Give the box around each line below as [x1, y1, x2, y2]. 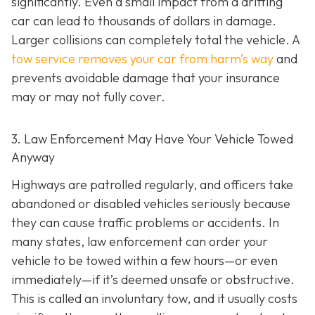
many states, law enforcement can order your [11, 233, 268, 250]
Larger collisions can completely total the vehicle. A [11, 31, 300, 48]
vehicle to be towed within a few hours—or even [11, 252, 278, 269]
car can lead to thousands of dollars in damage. [11, 12, 276, 29]
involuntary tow [101, 290, 187, 307]
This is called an [11, 290, 101, 307]
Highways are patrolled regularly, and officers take [11, 176, 293, 193]
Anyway [11, 148, 55, 165]
